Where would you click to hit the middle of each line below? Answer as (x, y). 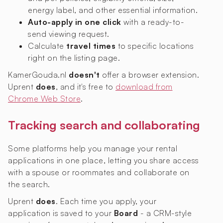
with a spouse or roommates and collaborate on (99, 172)
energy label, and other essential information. (113, 10)
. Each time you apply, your (106, 201)
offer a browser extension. (149, 75)
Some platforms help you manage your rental (93, 149)
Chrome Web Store (44, 99)
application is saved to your (61, 213)
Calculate (47, 46)
